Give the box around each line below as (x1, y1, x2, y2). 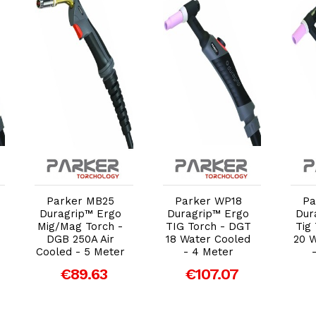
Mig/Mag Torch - (37, 219, 123, 233)
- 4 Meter (183, 245, 233, 258)
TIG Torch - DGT (165, 219, 251, 233)
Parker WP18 (174, 194, 242, 207)
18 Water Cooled (166, 232, 251, 245)
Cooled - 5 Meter (35, 245, 125, 258)
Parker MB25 (46, 194, 114, 207)
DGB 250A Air (46, 232, 114, 245)
